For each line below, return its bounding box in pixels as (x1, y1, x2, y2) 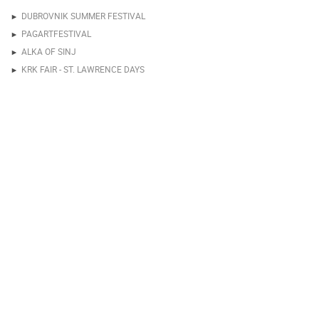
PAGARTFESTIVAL (21, 27, 91, 39)
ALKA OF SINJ (21, 45, 76, 57)
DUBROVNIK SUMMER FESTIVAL (21, 9, 145, 21)
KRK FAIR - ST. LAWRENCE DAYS (21, 63, 145, 75)
